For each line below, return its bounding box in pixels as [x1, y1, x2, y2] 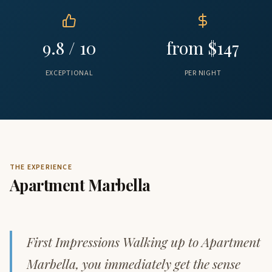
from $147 [166, 36, 239, 59]
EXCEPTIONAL [45, 68, 93, 78]
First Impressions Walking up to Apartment [27, 233, 260, 250]
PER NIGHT [184, 68, 222, 78]
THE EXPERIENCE [10, 162, 72, 172]
